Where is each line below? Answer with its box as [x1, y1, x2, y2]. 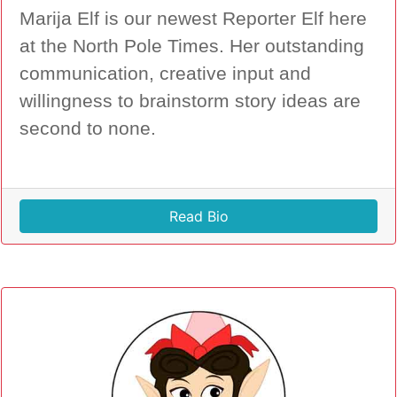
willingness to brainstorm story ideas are [19, 90, 361, 112]
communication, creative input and [19, 62, 311, 84]
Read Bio [168, 206, 229, 225]
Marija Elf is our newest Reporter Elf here [19, 7, 367, 29]
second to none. [19, 117, 156, 139]
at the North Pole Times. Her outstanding [19, 35, 364, 57]
